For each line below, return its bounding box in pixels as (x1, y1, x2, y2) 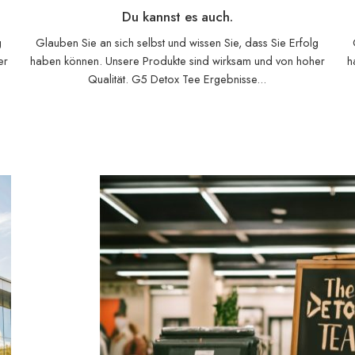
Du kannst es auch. (121, 7, 233, 27)
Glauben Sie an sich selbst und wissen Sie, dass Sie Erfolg (36, 33, 319, 51)
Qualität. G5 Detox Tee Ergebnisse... (88, 70, 267, 87)
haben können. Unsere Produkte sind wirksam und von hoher (29, 52, 325, 69)
